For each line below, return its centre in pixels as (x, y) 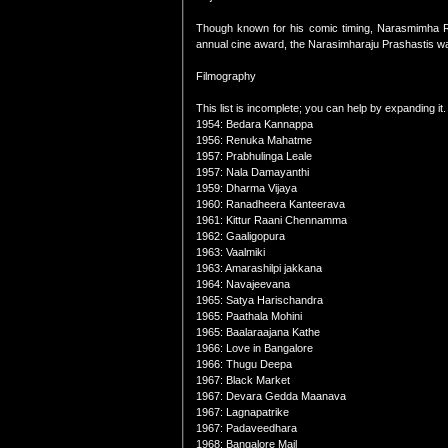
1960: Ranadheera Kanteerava (270, 204)
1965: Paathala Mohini (249, 316)
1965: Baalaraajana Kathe (258, 332)
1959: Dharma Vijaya (246, 188)
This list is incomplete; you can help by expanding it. (321, 108)
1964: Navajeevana (243, 284)
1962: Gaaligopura (240, 236)
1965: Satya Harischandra (259, 300)
